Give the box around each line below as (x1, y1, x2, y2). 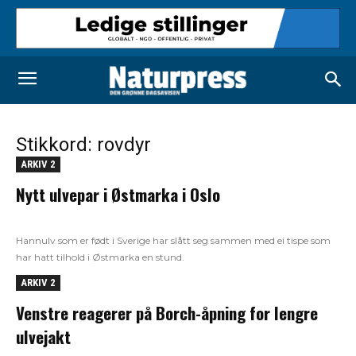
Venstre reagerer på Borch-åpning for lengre (16, 300, 318, 326)
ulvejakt (16, 324, 71, 350)
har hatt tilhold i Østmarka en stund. (16, 251, 184, 264)
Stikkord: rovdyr (16, 133, 151, 157)
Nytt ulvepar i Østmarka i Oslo (16, 182, 220, 207)
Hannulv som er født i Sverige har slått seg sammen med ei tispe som (16, 234, 331, 247)
